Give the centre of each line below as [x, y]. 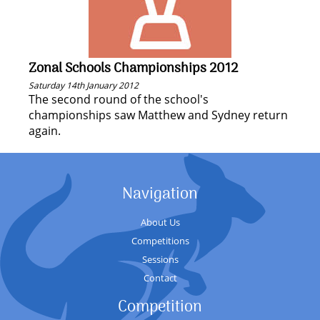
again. [45, 131]
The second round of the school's [119, 99]
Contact [160, 278]
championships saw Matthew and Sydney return [158, 115]
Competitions [160, 241]
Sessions [160, 259]
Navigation [160, 194]
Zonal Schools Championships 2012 [133, 69]
